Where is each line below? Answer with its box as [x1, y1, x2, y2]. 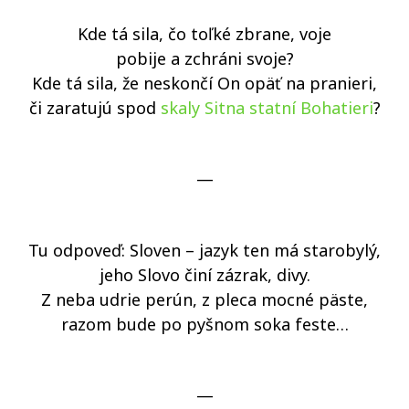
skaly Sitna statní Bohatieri [160, 97, 373, 119]
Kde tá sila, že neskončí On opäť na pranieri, [32, 72, 377, 94]
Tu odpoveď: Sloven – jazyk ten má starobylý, [28, 239, 381, 261]
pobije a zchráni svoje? [115, 47, 294, 69]
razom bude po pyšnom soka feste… [60, 313, 349, 335]
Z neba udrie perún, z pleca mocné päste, [41, 288, 368, 310]
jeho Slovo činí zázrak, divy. [99, 264, 310, 286]
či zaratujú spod [28, 97, 161, 119]
